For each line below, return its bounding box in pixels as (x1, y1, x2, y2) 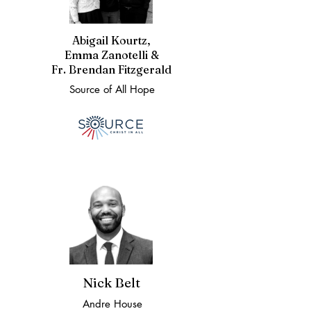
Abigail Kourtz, (72, 33, 151, 47)
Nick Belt (83, 274, 140, 291)
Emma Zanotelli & (64, 48, 159, 62)
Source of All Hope (69, 83, 155, 96)
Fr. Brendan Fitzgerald (51, 62, 171, 76)
